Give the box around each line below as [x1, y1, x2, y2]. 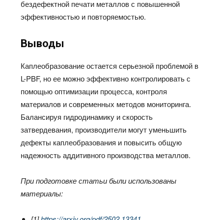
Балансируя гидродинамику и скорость [21, 111, 153, 122]
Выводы [21, 37, 65, 50]
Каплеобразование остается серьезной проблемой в [21, 60, 199, 71]
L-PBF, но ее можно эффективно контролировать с [21, 73, 191, 83]
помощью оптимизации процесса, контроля [21, 86, 167, 96]
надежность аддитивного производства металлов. [21, 150, 191, 160]
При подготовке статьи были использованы [21, 175, 177, 186]
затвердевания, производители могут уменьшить [21, 124, 187, 135]
